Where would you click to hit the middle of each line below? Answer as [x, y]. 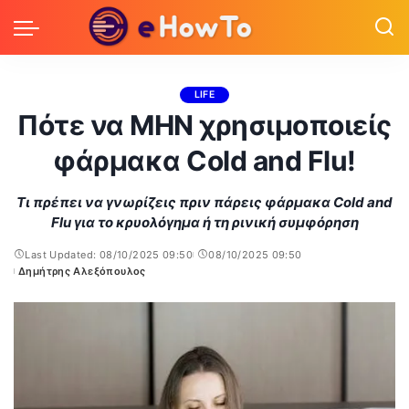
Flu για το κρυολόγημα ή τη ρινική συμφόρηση [204, 222]
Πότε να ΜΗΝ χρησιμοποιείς [204, 125]
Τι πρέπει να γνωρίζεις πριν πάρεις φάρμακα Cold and [204, 202]
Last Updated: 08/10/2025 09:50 [109, 255]
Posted [31, 278]
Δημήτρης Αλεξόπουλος [82, 271]
